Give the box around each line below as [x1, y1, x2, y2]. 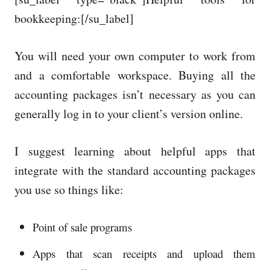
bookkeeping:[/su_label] [14, 10, 134, 27]
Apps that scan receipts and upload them [33, 246, 256, 262]
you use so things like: [14, 181, 124, 198]
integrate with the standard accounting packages [14, 162, 256, 179]
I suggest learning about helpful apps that [14, 143, 256, 160]
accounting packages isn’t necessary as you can [14, 86, 256, 103]
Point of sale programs [33, 219, 132, 235]
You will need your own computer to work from [14, 48, 256, 64]
